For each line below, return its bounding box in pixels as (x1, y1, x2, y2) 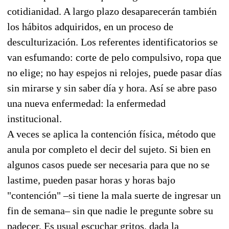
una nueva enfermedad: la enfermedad (7, 97, 166, 109)
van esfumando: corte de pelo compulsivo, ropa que (7, 51, 221, 63)
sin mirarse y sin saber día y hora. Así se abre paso (7, 82, 217, 94)
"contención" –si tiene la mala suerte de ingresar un (7, 189, 221, 201)
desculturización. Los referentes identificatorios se (7, 36, 218, 48)
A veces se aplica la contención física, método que (7, 128, 216, 140)
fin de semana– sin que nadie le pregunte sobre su (7, 204, 213, 216)
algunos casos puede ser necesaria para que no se (7, 158, 210, 170)
